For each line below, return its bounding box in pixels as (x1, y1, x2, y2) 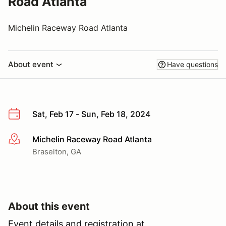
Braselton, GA (32, 146, 81, 156)
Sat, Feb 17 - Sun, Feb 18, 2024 (32, 109, 150, 119)
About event (8, 60, 53, 69)
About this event (8, 200, 90, 212)
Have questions (167, 60, 218, 69)
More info (8, 134, 44, 145)
